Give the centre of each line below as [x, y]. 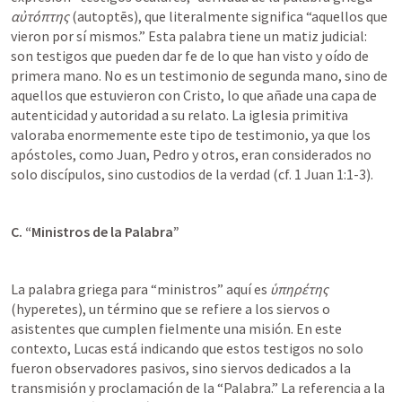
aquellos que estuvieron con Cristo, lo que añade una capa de [194, 95]
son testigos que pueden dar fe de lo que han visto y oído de [190, 56]
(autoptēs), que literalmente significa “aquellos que [228, 16]
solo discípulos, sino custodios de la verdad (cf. [153, 174]
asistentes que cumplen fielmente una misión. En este [176, 328]
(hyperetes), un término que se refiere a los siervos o [170, 309]
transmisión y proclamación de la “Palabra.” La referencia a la [198, 388]
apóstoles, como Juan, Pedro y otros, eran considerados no [191, 154]
